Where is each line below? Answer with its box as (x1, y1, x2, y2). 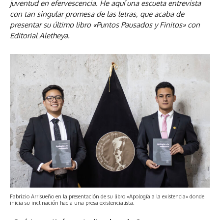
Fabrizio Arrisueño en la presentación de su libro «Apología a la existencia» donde (10, 193, 204, 200)
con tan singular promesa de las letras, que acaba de (10, 9, 184, 19)
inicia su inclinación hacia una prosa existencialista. (10, 199, 135, 206)
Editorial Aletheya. (10, 31, 70, 40)
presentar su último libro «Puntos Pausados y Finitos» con (10, 20, 200, 29)
